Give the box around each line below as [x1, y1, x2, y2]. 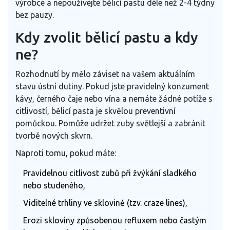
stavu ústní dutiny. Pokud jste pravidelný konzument [15, 81, 209, 91]
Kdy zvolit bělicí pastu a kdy [15, 29, 198, 45]
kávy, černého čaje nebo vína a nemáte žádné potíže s [15, 93, 213, 103]
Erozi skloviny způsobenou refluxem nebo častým [23, 215, 206, 225]
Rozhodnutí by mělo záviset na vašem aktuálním [15, 69, 195, 79]
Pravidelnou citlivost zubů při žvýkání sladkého [23, 168, 197, 178]
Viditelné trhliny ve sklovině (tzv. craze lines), [23, 198, 187, 207]
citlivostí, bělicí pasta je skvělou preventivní [15, 106, 176, 116]
